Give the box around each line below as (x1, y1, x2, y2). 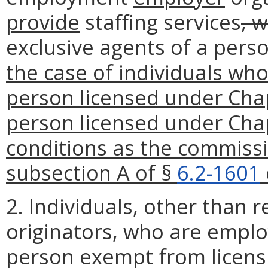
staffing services (80, 7, 241, 36)
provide (6, 7, 80, 36)
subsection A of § (6, 158, 177, 187)
